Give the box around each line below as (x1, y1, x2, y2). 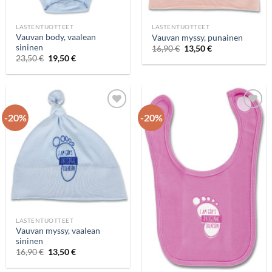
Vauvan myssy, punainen (152, 32, 243, 42)
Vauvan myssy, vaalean (16, 225, 101, 236)
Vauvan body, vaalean (16, 32, 97, 42)
